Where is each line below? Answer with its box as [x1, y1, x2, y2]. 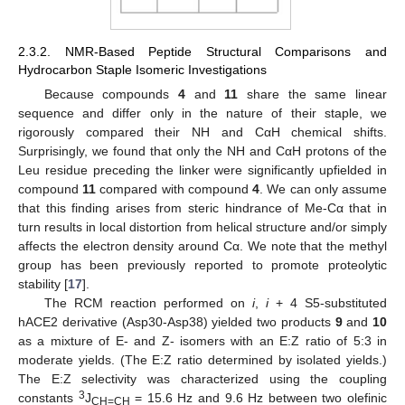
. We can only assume [259, 182, 388, 197]
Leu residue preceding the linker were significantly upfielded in [18, 163, 387, 178]
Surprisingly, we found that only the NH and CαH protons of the [18, 144, 387, 159]
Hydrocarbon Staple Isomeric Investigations [18, 62, 267, 78]
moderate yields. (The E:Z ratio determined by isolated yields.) [18, 353, 387, 368]
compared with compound [96, 182, 253, 197]
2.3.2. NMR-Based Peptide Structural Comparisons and [18, 44, 387, 60]
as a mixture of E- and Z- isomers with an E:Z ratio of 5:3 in [18, 334, 387, 349]
